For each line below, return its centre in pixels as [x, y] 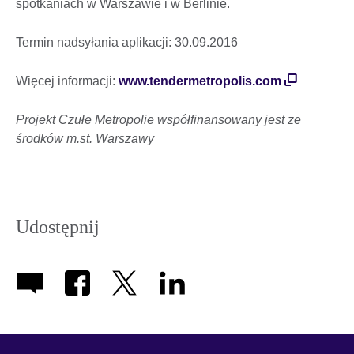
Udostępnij [58, 226]
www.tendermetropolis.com [200, 81]
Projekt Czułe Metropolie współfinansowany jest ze [158, 119]
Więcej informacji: [67, 81]
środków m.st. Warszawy [85, 138]
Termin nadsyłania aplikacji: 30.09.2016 [127, 42]
